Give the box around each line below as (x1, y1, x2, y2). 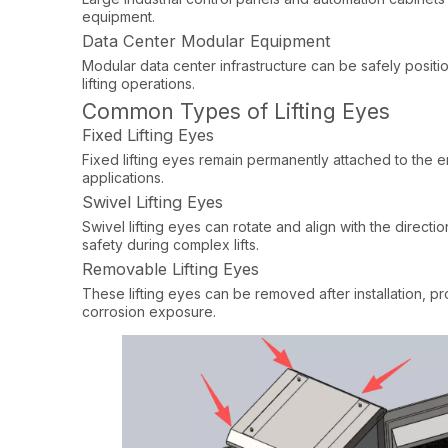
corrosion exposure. (82, 302, 216, 320)
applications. (82, 168, 164, 186)
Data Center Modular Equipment (82, 30, 331, 51)
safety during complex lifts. (82, 235, 259, 253)
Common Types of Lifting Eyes (82, 98, 390, 124)
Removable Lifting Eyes (82, 258, 259, 279)
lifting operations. (82, 74, 195, 92)
